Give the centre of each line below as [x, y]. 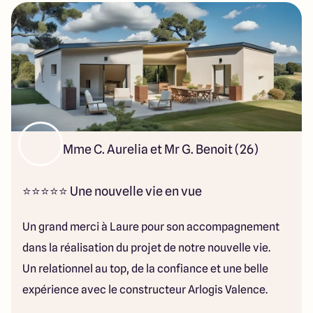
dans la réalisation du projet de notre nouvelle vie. [146, 248]
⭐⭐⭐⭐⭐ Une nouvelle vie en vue [112, 191]
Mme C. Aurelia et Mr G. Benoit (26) [161, 149]
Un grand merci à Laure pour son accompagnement [151, 227]
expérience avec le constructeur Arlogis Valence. [145, 290]
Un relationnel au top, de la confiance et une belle [145, 269]
